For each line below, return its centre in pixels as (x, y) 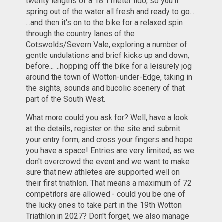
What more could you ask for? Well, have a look (107, 118)
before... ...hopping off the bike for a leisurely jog (109, 66)
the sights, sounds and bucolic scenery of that (106, 88)
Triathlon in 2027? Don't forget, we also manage (108, 216)
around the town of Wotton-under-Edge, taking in (109, 77)
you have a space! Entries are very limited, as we (110, 151)
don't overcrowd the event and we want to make (108, 162)
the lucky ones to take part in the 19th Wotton (104, 205)
